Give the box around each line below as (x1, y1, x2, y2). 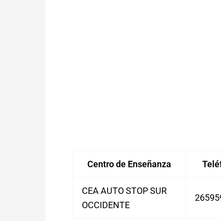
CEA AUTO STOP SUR (82, 185, 167, 196)
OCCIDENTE (82, 200, 130, 210)
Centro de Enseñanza (87, 159, 171, 169)
